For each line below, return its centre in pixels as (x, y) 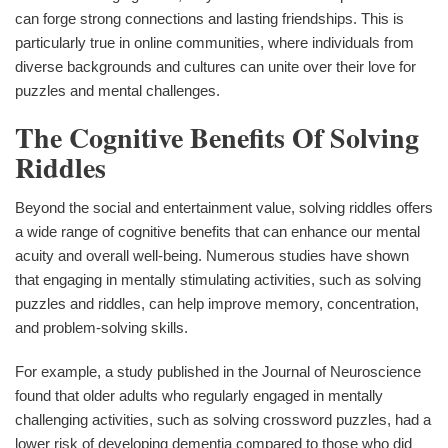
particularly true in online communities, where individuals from (214, 43)
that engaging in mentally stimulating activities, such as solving (218, 280)
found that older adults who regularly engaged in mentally (199, 396)
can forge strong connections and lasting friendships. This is (209, 19)
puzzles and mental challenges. (117, 91)
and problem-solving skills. (101, 328)
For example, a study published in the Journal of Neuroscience (218, 372)
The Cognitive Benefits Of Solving (217, 138)
